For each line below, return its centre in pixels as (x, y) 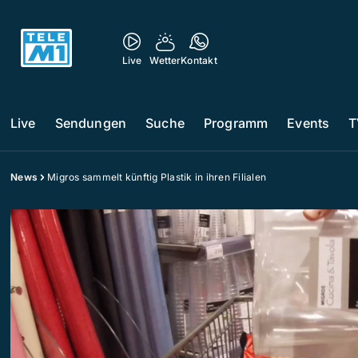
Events (308, 123)
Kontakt (199, 60)
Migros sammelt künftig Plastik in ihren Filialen (157, 177)
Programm (236, 123)
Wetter (165, 60)
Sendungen (91, 123)
